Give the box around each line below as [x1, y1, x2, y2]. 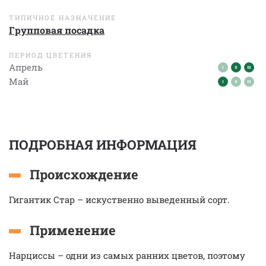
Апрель [9, 61, 43, 73]
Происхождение [30, 166, 138, 183]
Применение [30, 221, 116, 239]
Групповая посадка [9, 24, 104, 36]
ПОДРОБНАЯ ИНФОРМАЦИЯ [9, 136, 197, 153]
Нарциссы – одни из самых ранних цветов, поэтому [9, 249, 245, 261]
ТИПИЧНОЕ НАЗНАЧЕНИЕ [9, 13, 116, 22]
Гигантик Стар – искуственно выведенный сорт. [9, 194, 230, 205]
